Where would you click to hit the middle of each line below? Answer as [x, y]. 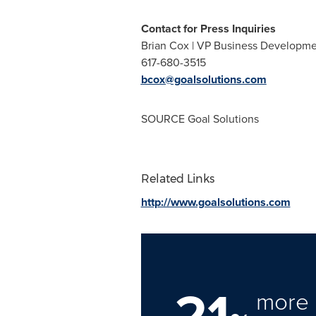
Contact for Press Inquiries [208, 29]
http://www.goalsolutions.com [215, 202]
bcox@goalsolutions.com [203, 79]
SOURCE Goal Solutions [200, 119]
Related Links [177, 179]
